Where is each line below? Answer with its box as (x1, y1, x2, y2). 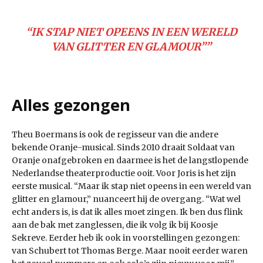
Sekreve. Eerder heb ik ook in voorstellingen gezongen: (12, 232, 240, 244)
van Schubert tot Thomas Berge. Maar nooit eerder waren (12, 245, 248, 257)
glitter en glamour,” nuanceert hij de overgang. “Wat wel (12, 194, 241, 205)
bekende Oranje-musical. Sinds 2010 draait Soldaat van (12, 142, 235, 153)
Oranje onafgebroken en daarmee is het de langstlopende (12, 155, 248, 166)
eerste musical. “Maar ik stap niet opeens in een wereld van (12, 181, 251, 192)
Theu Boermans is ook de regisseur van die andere (12, 129, 218, 140)
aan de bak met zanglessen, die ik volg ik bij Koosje (12, 220, 218, 231)
